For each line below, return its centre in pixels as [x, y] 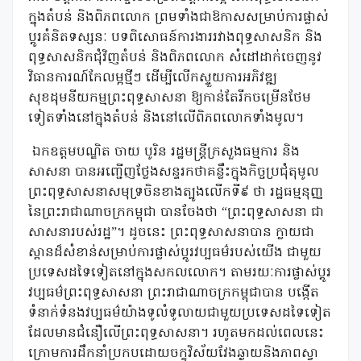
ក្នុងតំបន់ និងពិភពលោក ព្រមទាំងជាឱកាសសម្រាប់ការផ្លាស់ [178, 18]
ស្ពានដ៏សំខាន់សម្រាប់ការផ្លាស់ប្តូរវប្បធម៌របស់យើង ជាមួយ [175, 253]
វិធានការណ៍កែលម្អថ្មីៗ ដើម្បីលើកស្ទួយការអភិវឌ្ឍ [153, 78]
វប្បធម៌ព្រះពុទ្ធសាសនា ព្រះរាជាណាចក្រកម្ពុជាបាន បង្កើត [174, 293]
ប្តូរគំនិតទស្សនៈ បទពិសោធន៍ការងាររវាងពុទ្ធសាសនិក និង [175, 38]
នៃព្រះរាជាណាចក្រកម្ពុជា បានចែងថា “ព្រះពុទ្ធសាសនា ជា [176, 213]
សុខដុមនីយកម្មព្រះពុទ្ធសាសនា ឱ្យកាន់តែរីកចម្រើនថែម [170, 98]
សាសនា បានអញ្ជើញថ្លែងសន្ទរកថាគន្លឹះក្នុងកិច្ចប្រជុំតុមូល [174, 172]
